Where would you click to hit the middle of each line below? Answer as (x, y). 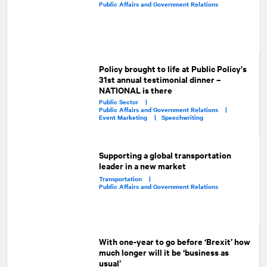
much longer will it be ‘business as (164, 252)
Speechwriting (182, 117)
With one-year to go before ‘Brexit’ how (174, 241)
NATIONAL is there (135, 89)
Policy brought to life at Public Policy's (173, 68)
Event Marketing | (130, 117)
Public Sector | (125, 101)
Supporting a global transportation (165, 154)
